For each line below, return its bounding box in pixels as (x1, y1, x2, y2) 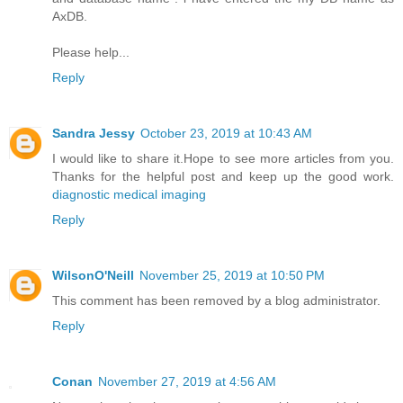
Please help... (52, 45, 130, 60)
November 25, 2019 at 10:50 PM (139, 268, 325, 283)
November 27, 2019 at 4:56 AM (98, 374, 276, 390)
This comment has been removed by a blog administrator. (52, 293, 381, 309)
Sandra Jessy (52, 126, 135, 141)
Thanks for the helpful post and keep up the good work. (52, 169, 394, 184)
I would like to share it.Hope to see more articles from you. (52, 151, 394, 166)
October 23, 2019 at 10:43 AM (140, 126, 312, 141)
